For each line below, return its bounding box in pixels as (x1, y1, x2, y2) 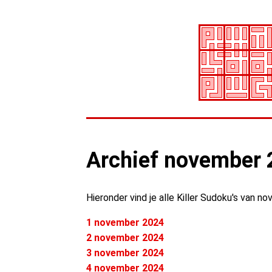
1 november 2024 (86, 217, 164, 228)
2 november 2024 (86, 232, 164, 243)
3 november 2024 (86, 247, 164, 259)
